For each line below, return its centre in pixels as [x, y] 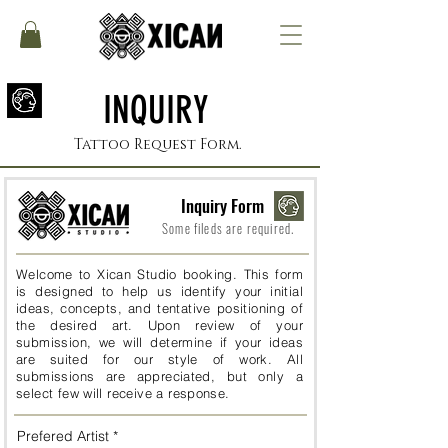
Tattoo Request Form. [160, 145]
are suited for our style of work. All [159, 359]
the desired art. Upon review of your [159, 325]
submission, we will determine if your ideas [159, 342]
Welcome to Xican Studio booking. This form [159, 274]
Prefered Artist [63, 436]
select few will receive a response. [125, 393]
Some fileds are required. [228, 228]
